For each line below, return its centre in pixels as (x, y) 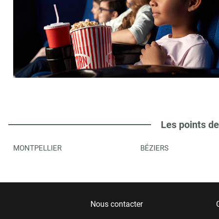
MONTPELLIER (37, 148)
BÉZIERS (154, 148)
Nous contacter (117, 204)
